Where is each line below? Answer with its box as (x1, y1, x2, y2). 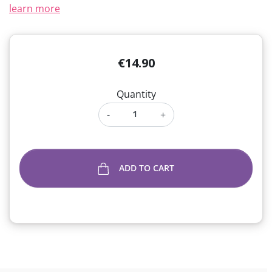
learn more (9, 2, 60, 15)
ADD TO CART (119, 162, 175, 174)
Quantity (116, 87, 156, 101)
